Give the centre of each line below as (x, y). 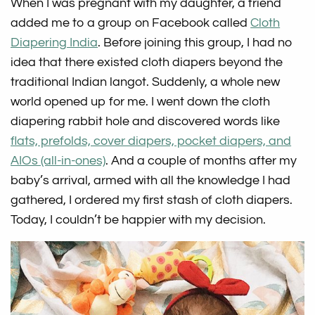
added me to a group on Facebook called (131, 23)
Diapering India (54, 43)
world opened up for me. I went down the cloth (141, 102)
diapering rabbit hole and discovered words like (146, 122)
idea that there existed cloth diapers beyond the (147, 63)
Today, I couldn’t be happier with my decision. (139, 220)
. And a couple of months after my (201, 161)
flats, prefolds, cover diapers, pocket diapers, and (151, 141)
